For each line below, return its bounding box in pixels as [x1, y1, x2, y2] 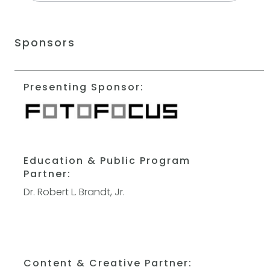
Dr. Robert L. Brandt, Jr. [24, 184, 125, 199]
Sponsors [14, 35, 76, 50]
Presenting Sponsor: [24, 80, 145, 94]
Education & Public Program [24, 153, 191, 168]
